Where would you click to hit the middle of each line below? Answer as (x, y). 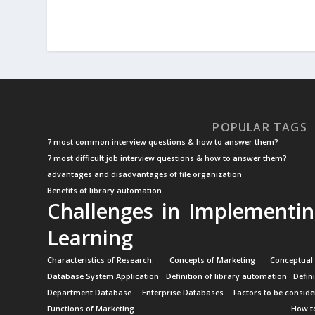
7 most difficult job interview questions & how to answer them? (167, 158)
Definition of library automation (226, 276)
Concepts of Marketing (212, 260)
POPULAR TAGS (260, 127)
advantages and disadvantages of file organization (145, 174)
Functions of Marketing (91, 309)
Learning (90, 238)
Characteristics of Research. (101, 260)
